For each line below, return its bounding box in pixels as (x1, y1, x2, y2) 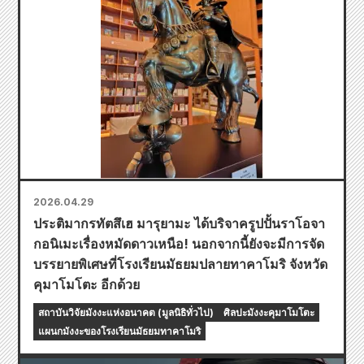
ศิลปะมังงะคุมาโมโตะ (223, 305, 314, 318)
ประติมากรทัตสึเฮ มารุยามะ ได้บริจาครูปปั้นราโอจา (33, 214, 325, 232)
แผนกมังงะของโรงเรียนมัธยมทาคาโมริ (38, 324, 201, 337)
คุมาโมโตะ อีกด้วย (33, 275, 140, 292)
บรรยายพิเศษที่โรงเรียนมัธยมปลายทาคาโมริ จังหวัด (33, 255, 327, 272)
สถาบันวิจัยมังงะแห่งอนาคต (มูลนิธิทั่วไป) (38, 305, 214, 318)
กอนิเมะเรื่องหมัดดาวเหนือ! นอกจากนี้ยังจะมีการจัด (33, 235, 324, 252)
